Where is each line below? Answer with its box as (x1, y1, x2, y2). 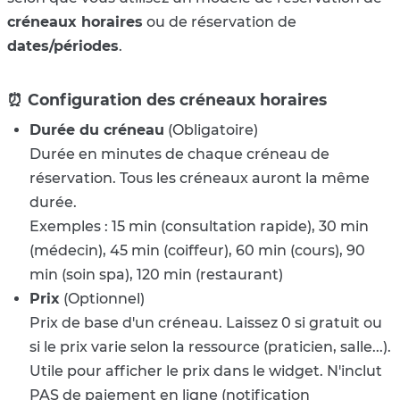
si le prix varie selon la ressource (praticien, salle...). (29, 338, 391, 356)
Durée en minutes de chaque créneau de (29, 146, 329, 163)
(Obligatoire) (164, 121, 258, 139)
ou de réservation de (143, 13, 296, 31)
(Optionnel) (60, 290, 145, 308)
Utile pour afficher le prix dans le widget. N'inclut (29, 362, 382, 380)
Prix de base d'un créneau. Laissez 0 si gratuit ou (29, 314, 382, 332)
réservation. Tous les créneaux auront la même (29, 170, 370, 187)
